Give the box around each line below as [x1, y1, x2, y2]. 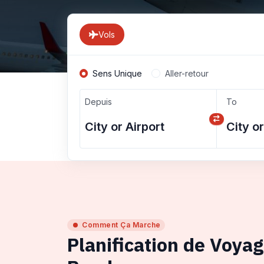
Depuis [85, 97, 112, 107]
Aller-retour [164, 68, 209, 78]
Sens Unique [93, 68, 143, 78]
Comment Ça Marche [82, 220, 161, 229]
